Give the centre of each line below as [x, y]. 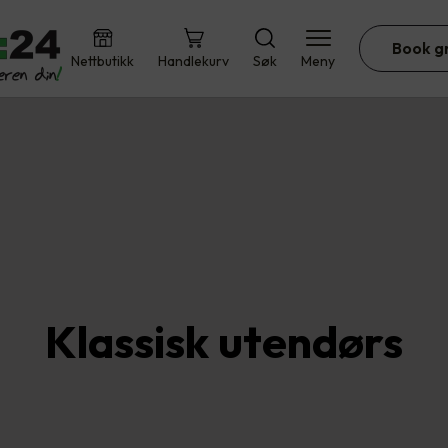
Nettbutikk [102, 60]
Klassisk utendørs [224, 341]
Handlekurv [193, 60]
